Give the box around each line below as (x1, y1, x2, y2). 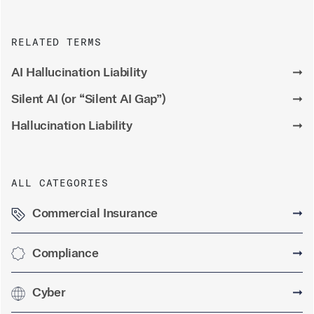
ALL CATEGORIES (11, 177, 109, 190)
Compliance (32, 244, 99, 261)
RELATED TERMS (11, 36, 102, 49)
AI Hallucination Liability (11, 64, 147, 81)
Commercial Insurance (32, 205, 158, 221)
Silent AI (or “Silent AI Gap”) (11, 90, 166, 107)
